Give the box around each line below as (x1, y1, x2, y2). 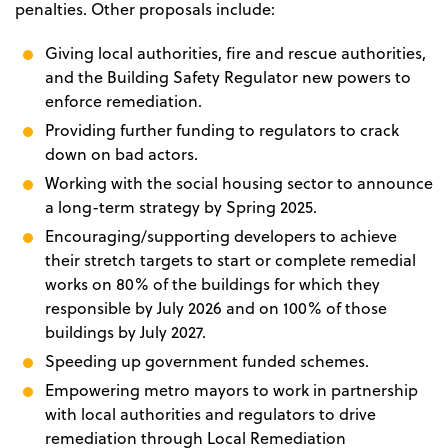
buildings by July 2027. (45, 321, 206, 344)
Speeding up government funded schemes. (45, 350, 369, 373)
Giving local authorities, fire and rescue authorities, (45, 42, 426, 65)
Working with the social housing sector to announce (45, 172, 433, 195)
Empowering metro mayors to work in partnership (45, 379, 418, 402)
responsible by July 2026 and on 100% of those (45, 297, 387, 320)
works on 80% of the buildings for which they (45, 273, 380, 296)
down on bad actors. (45, 143, 198, 166)
